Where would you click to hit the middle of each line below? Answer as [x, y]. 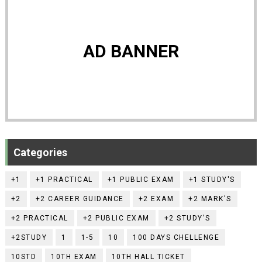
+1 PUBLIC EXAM [141, 179]
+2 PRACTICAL [39, 218]
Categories [40, 152]
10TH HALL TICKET [148, 256]
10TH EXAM [74, 256]
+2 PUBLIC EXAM [116, 218]
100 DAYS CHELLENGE [176, 237]
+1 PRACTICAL [64, 179]
